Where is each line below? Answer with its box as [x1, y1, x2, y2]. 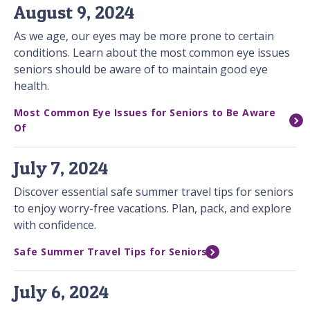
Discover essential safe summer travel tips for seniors [14, 184, 293, 200]
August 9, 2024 [14, 1, 134, 24]
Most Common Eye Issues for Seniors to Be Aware [14, 106, 276, 120]
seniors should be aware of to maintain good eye [14, 62, 268, 77]
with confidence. [14, 217, 96, 233]
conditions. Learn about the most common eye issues [14, 45, 290, 61]
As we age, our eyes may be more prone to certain [14, 28, 274, 44]
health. [14, 78, 49, 94]
